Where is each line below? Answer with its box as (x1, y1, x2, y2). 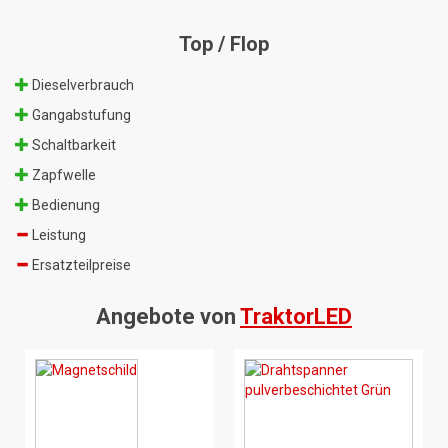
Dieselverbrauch (29, 77, 134, 94)
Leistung (29, 227, 86, 244)
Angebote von (96, 304, 240, 330)
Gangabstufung (29, 107, 131, 124)
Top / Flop (179, 32, 269, 57)
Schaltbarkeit (29, 137, 116, 154)
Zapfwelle (29, 167, 96, 184)
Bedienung (29, 197, 100, 214)
